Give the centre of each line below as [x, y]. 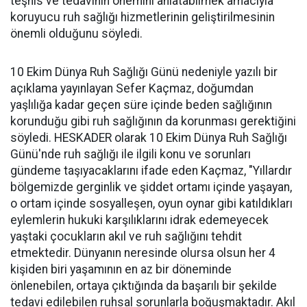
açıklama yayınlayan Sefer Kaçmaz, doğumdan [132, 88]
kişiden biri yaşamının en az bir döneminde [121, 269]
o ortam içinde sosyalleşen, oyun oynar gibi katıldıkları [151, 203]
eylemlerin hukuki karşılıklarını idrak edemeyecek [139, 220]
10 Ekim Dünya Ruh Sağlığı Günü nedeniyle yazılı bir [144, 72]
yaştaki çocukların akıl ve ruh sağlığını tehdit [126, 236]
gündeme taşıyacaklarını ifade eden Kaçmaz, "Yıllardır [151, 170]
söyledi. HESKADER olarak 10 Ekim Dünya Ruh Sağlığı [149, 137]
